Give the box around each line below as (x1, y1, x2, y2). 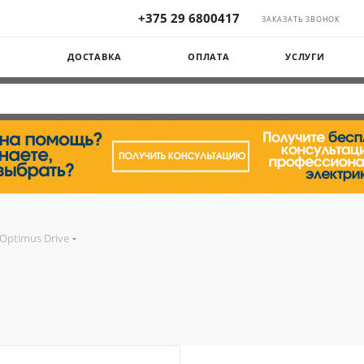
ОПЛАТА (188, 50, 230, 63)
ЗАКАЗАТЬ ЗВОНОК (262, 14, 340, 24)
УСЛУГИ (285, 50, 325, 63)
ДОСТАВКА (67, 50, 122, 63)
